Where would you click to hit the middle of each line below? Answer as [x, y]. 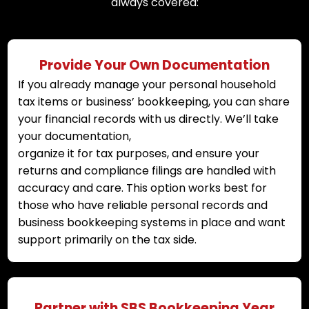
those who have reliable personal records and [143, 205]
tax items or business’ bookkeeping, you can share [154, 101]
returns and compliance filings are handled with [147, 170]
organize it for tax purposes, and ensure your [139, 153]
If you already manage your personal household [147, 84]
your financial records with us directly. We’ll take [148, 119]
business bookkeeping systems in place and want [152, 222]
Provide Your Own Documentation [154, 65]
